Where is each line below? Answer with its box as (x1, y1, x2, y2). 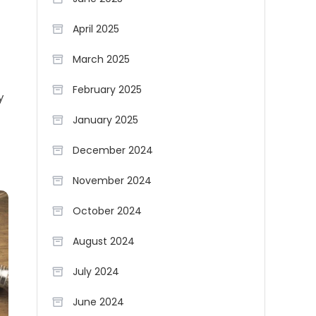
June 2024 (73, 295, 124, 309)
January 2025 (73, 113, 138, 127)
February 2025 (73, 83, 142, 97)
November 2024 (73, 174, 152, 188)
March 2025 (73, 52, 130, 66)
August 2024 (73, 234, 135, 248)
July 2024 (73, 265, 119, 279)
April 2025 (73, 22, 119, 36)
